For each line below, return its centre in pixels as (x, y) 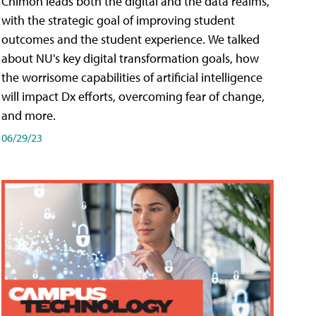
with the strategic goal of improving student (118, 20)
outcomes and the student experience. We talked (130, 39)
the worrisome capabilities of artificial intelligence (132, 78)
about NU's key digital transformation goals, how (130, 59)
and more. (29, 116)
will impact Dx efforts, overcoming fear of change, (133, 97)
